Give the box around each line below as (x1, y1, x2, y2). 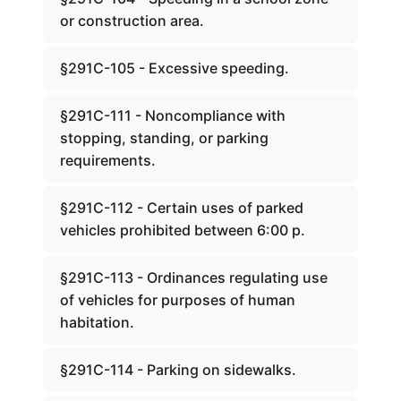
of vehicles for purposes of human (60, 291, 295, 309)
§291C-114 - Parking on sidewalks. (60, 361, 296, 379)
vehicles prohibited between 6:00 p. (60, 221, 305, 239)
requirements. (60, 151, 156, 169)
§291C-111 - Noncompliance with (60, 107, 286, 124)
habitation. (60, 313, 134, 331)
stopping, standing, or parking (60, 129, 269, 147)
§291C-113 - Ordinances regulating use (60, 269, 328, 286)
